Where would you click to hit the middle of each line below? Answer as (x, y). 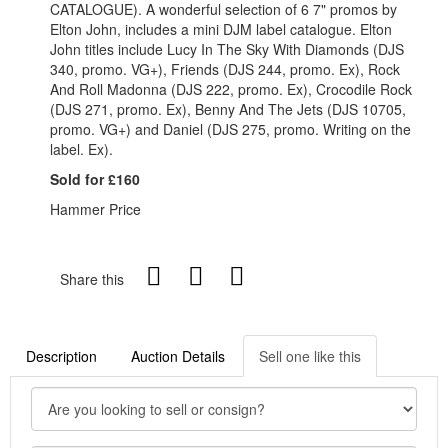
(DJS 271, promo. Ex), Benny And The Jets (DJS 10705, (228, 108)
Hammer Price (95, 208)
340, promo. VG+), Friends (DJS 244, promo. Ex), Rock (225, 68)
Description (61, 355)
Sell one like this (310, 355)
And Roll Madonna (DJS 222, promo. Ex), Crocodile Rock (231, 88)
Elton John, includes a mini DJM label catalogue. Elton (221, 28)
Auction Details (178, 355)
